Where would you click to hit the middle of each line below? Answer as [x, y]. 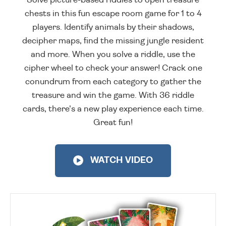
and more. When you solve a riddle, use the [113, 54]
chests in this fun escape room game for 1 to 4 [113, 14]
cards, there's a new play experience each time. [113, 109]
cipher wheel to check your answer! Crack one [113, 68]
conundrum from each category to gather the [113, 82]
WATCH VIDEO [121, 161]
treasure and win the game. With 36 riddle [113, 95]
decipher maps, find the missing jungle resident [113, 41]
